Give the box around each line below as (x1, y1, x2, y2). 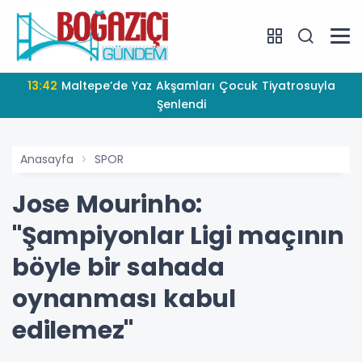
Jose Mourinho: (12, 187, 203, 221)
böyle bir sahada (12, 250, 225, 284)
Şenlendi (156, 95, 206, 112)
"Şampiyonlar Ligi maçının (12, 218, 344, 253)
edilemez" (12, 313, 134, 347)
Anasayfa (20, 150, 74, 167)
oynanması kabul (12, 281, 236, 316)
